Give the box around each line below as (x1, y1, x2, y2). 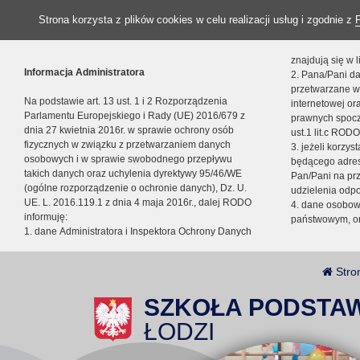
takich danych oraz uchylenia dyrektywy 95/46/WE (24, 168, 242, 179)
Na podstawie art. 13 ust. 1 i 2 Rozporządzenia (24, 96, 227, 107)
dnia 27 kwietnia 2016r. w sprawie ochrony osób (24, 125, 234, 136)
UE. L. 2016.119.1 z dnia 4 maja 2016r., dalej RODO (24, 197, 252, 208)
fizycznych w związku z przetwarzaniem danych (24, 139, 231, 150)
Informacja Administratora (24, 67, 145, 78)
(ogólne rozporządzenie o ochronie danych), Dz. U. (24, 182, 247, 194)
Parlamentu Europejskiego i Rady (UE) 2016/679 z (24, 110, 245, 121)
